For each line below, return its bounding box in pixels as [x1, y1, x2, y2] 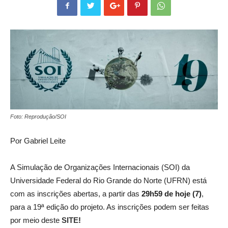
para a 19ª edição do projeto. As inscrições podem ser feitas [10, 203, 209, 212]
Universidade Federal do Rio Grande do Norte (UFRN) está [10, 176, 207, 185]
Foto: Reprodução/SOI [10, 113, 66, 120]
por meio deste [10, 216, 62, 225]
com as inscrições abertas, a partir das [10, 189, 141, 198]
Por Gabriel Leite [10, 136, 66, 146]
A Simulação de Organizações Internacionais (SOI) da [10, 163, 190, 172]
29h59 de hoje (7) [141, 189, 202, 198]
